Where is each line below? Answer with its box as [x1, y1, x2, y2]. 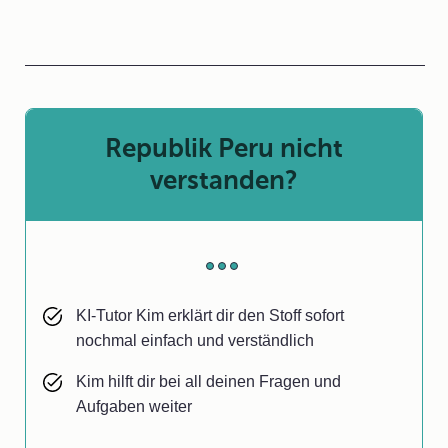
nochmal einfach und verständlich [76, 332, 314, 349]
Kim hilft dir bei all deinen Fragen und [76, 373, 341, 390]
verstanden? [150, 166, 298, 195]
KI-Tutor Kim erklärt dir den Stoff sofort [76, 307, 344, 324]
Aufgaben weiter [76, 398, 192, 415]
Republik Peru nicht [105, 134, 343, 163]
